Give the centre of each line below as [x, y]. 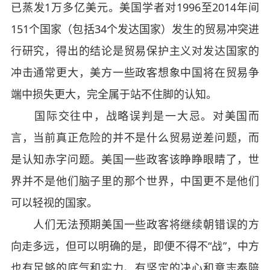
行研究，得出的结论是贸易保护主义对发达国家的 [135, 51]
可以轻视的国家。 [54, 202]
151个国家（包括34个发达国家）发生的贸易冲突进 [135, 29]
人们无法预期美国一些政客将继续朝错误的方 [135, 224]
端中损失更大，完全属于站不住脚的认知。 [114, 94]
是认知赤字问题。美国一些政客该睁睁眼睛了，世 [135, 159]
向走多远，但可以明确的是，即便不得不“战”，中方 [135, 246]
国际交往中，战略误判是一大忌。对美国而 [135, 116]
